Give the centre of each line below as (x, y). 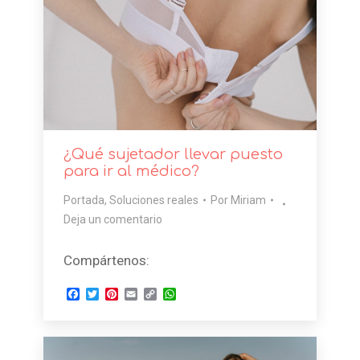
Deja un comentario (112, 220)
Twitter (118, 294)
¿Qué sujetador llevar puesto (173, 155)
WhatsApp (205, 294)
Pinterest (144, 294)
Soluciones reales (153, 200)
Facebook (107, 294)
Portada (84, 200)
